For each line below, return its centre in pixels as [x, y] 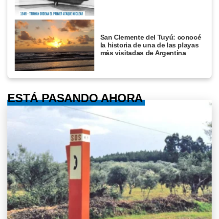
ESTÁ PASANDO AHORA [75, 98]
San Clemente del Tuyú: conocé [151, 37]
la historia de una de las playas [149, 45]
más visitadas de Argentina [143, 53]
